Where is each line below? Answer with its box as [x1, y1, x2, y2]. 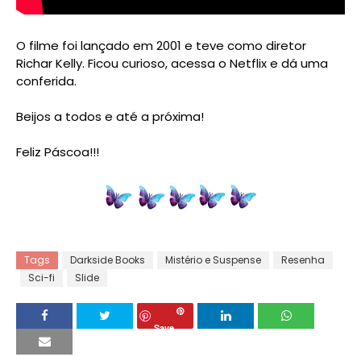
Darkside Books [70, 252, 145, 267]
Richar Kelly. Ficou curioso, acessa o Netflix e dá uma [16, 54, 328, 72]
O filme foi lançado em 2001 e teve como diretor [16, 36, 306, 54]
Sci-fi [28, 270, 55, 284]
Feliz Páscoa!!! [16, 143, 99, 160]
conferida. [16, 72, 77, 89]
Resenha [281, 252, 325, 267]
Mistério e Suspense [165, 252, 261, 267]
